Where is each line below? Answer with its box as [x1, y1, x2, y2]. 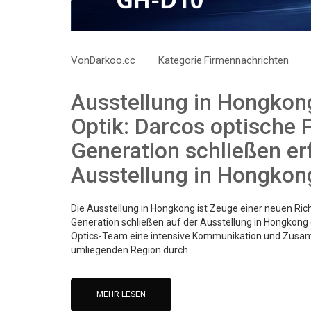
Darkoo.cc [90, 54, 135, 67]
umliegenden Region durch [71, 244, 188, 256]
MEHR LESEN [96, 289, 146, 300]
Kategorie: [158, 54, 204, 67]
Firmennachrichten [204, 54, 289, 67]
